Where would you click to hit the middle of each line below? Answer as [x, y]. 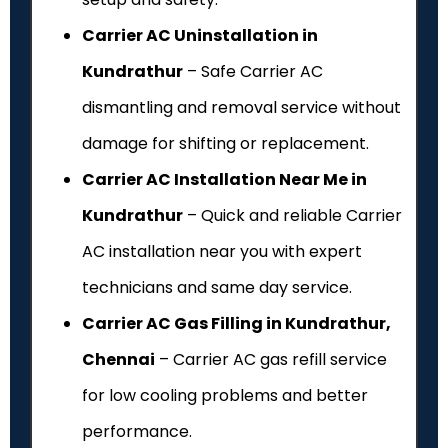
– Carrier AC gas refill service [271, 360]
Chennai [118, 360]
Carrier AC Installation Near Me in [224, 180]
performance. [137, 432]
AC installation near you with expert [222, 252]
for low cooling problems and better [225, 396]
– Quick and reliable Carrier [292, 216]
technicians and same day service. [217, 288]
